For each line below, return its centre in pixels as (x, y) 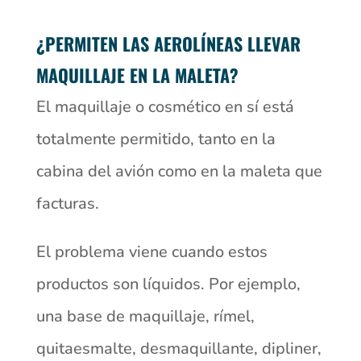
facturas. (67, 203)
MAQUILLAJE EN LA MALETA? (137, 75)
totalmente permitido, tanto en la (156, 139)
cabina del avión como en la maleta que (179, 171)
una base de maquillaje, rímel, (145, 316)
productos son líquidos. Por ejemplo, (168, 284)
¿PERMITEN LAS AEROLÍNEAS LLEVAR (168, 43)
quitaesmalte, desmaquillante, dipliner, (178, 348)
